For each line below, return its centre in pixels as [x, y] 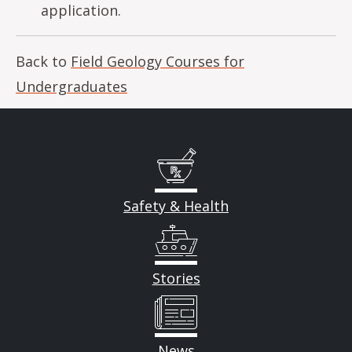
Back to [43, 61]
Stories [176, 278]
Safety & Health [176, 206]
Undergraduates [71, 86]
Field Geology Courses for [158, 61]
